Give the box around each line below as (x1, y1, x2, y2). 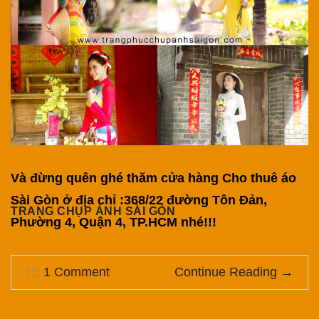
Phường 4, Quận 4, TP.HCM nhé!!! (11, 215, 216, 230)
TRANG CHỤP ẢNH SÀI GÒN (11, 204, 175, 217)
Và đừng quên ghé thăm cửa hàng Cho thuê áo (11, 171, 296, 186)
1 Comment (43, 265, 110, 280)
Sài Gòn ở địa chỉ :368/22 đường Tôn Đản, (11, 193, 267, 208)
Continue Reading (174, 265, 277, 280)
